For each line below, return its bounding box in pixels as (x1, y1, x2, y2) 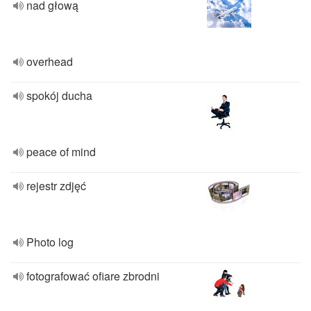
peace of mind (26, 144, 96, 160)
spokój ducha (26, 87, 92, 103)
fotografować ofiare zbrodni (26, 268, 160, 284)
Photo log (26, 234, 74, 250)
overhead (26, 53, 73, 69)
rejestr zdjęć (26, 178, 86, 194)
